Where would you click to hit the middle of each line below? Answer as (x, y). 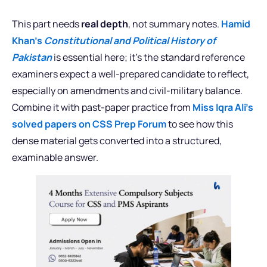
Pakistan (32, 57)
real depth (105, 24)
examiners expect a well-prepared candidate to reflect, (131, 74)
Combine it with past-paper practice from (102, 107)
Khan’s (28, 40)
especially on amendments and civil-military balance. (127, 90)
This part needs (46, 24)
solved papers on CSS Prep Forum (89, 124)
